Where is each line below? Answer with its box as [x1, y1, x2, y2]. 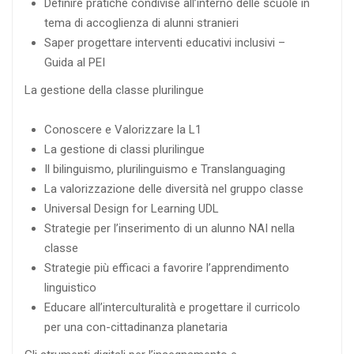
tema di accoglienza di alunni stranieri [44, 15, 239, 30]
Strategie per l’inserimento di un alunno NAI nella [44, 220, 295, 235]
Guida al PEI [44, 55, 105, 70]
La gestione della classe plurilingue [24, 82, 204, 97]
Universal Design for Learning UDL [44, 201, 219, 216]
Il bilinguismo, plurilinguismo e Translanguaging [44, 161, 285, 176]
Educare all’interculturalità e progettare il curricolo [44, 299, 300, 314]
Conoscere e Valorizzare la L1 [44, 122, 201, 137]
